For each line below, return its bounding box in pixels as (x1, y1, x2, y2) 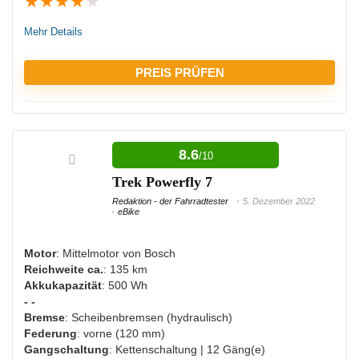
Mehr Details (24, 25, 83, 38)
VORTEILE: (24, 120, 93, 135)
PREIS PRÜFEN (135, 65, 224, 79)
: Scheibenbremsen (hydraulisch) (65, 310, 232, 324)
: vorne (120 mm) (77, 326, 165, 340)
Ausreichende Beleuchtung (39, 154, 175, 167)
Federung (24, 326, 77, 340)
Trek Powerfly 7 (112, 173, 212, 190)
